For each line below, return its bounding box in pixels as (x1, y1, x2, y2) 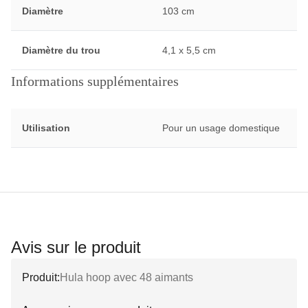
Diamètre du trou (22, 45, 100, 56)
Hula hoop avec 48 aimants (60, 272, 193, 283)
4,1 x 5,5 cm (162, 45, 216, 56)
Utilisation (22, 122, 70, 133)
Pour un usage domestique (162, 122, 280, 133)
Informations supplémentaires (11, 74, 179, 89)
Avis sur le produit (11, 238, 141, 256)
